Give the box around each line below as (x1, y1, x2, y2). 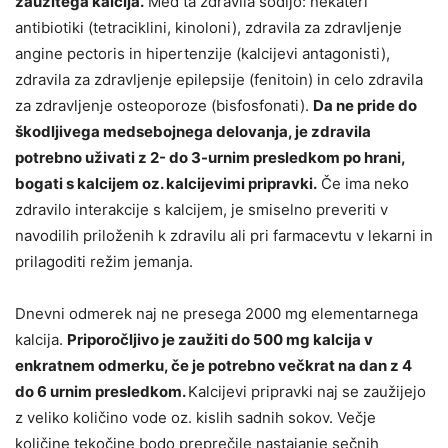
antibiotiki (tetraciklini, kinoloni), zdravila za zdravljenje (15, 17, 402, 37)
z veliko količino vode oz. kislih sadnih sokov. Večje (15, 407, 376, 427)
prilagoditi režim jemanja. (15, 251, 193, 271)
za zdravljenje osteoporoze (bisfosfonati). (15, 95, 313, 115)
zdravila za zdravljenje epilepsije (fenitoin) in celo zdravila (15, 69, 423, 89)
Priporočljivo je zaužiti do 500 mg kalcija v (67, 329, 373, 349)
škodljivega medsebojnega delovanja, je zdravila (15, 121, 371, 141)
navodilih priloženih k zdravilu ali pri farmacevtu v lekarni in (15, 225, 433, 245)
